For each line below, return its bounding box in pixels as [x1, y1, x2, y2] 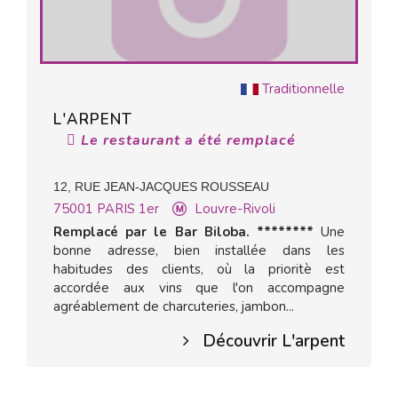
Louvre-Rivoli [195, 200, 275, 218]
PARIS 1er [97, 200, 159, 218]
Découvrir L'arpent [203, 330, 345, 353]
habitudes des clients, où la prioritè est [53, 260, 345, 278]
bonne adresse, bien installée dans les [53, 242, 345, 259]
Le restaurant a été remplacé [76, 131, 296, 150]
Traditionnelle [262, 80, 345, 98]
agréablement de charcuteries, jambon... [53, 298, 294, 315]
